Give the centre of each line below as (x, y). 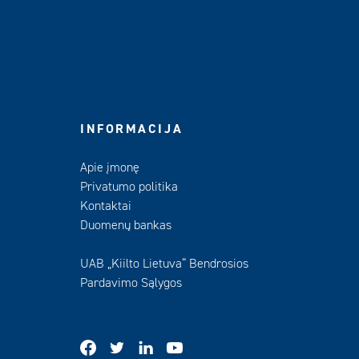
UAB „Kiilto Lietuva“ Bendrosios (164, 264)
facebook (119, 346)
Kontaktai (106, 206)
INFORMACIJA (132, 129)
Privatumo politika (129, 187)
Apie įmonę (110, 167)
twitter (142, 346)
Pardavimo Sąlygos (131, 283)
